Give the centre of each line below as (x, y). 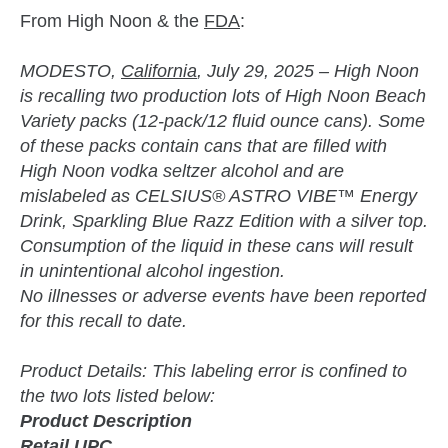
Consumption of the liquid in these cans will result (216, 245)
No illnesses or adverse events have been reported (223, 295)
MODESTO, (70, 70)
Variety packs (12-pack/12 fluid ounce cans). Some (222, 120)
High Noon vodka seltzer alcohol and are (182, 170)
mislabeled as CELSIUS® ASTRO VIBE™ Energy (218, 195)
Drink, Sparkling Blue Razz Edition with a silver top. (224, 220)
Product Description (108, 420)
